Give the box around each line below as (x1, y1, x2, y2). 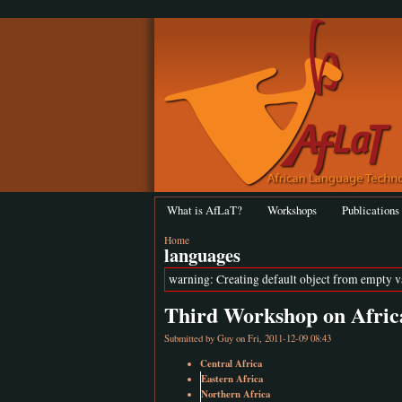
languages (164, 241, 240, 268)
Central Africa (200, 355, 262, 371)
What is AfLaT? (167, 202, 242, 218)
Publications (342, 202, 399, 218)
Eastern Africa (201, 371, 263, 386)
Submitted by (164, 331, 217, 345)
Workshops (267, 202, 317, 218)
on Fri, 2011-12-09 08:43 (233, 331, 331, 345)
